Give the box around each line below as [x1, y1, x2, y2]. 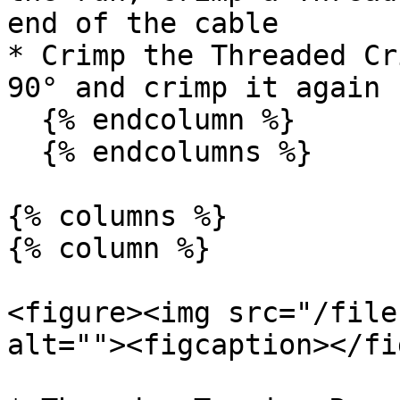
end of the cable [7, 7, 279, 39]
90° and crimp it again [7, 71, 380, 104]
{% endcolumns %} [7, 136, 41, 168]
